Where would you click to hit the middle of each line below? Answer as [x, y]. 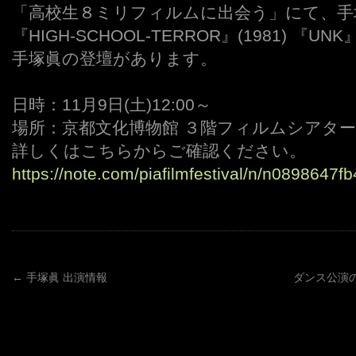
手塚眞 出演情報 [65, 277]
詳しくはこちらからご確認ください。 [159, 151]
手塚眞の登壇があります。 [114, 58]
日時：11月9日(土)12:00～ [112, 104]
